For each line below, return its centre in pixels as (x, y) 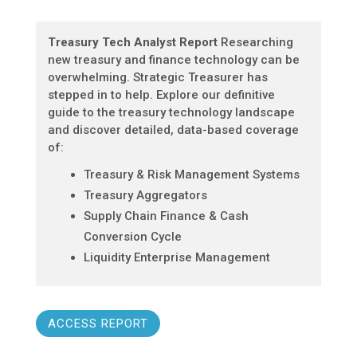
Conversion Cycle (132, 237)
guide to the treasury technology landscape (171, 113)
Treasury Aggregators (145, 196)
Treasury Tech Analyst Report (132, 43)
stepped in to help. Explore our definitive (161, 95)
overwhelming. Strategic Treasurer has (157, 78)
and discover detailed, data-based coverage (173, 130)
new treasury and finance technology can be (173, 60)
